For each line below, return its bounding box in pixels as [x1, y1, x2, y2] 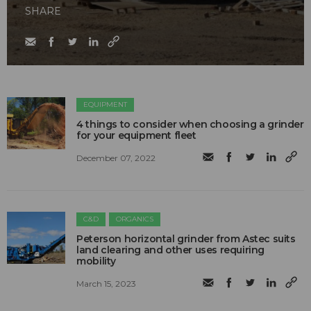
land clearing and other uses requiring [76, 244, 265, 257]
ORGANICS [116, 215, 154, 224]
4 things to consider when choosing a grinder [76, 118, 304, 131]
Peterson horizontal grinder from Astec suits [76, 233, 296, 246]
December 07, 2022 [76, 152, 156, 163]
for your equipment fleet [76, 129, 196, 142]
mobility [76, 255, 117, 268]
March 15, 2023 [76, 278, 137, 289]
